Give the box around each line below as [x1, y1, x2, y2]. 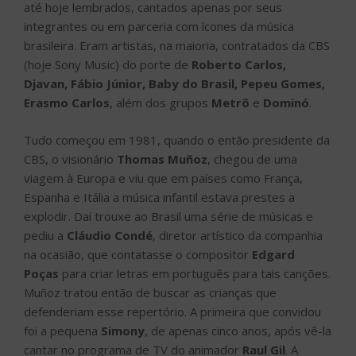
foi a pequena [24, 322, 101, 339]
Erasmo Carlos [24, 95, 110, 111]
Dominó [263, 95, 309, 111]
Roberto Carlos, [192, 56, 286, 73]
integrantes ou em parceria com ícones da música [24, 18, 294, 35]
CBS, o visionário [24, 150, 117, 167]
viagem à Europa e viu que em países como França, [24, 169, 303, 186]
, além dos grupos [110, 95, 211, 111]
